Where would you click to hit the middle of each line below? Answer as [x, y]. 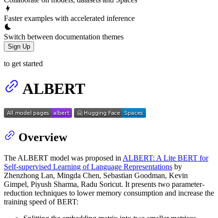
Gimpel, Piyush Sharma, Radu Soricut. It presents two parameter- [104, 184]
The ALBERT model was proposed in [63, 158]
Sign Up [19, 46]
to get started [23, 63]
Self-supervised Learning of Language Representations [88, 167]
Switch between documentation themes [64, 36]
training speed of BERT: [41, 202]
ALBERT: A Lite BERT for [165, 158]
